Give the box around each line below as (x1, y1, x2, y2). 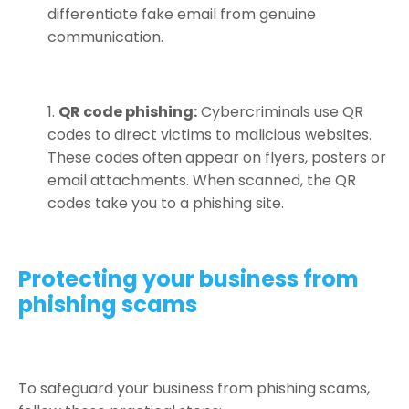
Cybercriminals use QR (197, 100, 363, 122)
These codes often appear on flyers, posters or (47, 146, 386, 168)
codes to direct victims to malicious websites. (47, 123, 372, 145)
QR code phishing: (58, 100, 197, 122)
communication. (47, 26, 163, 47)
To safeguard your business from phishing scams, (18, 377, 370, 399)
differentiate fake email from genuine (47, 3, 316, 25)
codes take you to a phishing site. (47, 192, 284, 214)
